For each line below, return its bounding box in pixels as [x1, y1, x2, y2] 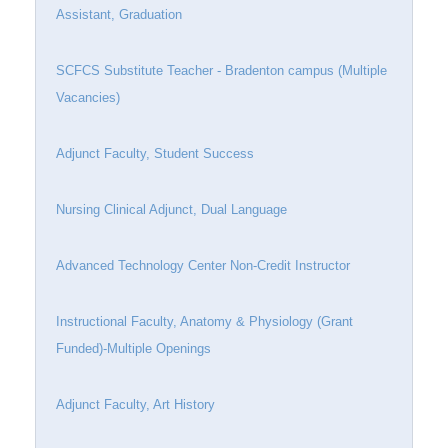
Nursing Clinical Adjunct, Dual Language [56, 202, 287, 217]
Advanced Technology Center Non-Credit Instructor [56, 258, 350, 273]
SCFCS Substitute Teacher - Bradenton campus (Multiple [56, 63, 387, 78]
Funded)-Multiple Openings [56, 341, 211, 356]
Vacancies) [56, 90, 120, 105]
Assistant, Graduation [56, 7, 182, 22]
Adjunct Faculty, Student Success [56, 146, 254, 161]
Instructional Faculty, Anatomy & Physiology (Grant [56, 314, 353, 329]
